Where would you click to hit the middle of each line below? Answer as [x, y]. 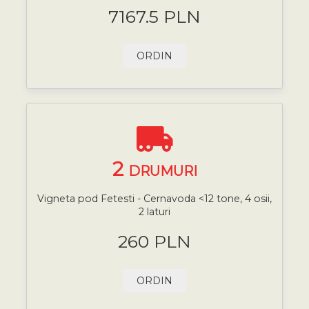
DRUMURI [162, 171]
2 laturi [154, 212]
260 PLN [154, 241]
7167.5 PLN [154, 16]
